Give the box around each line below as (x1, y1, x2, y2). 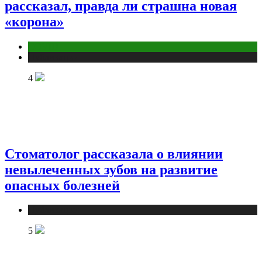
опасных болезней (5, 177, 120, 193)
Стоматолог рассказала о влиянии (5, 146, 223, 161)
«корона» (5, 14, 64, 30)
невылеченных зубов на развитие (5, 161, 218, 177)
